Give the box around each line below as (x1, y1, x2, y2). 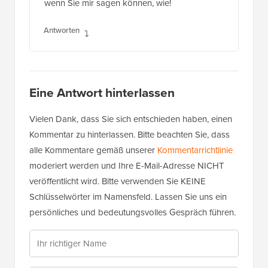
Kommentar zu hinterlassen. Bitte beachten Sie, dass (29, 128, 230, 142)
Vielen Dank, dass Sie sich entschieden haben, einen (29, 112, 232, 126)
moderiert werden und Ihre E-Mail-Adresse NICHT (29, 159, 224, 173)
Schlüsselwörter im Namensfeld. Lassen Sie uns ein (29, 190, 227, 204)
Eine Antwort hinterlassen (29, 83, 175, 102)
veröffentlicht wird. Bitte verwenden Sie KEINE (29, 175, 206, 188)
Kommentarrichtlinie (157, 144, 233, 157)
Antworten (44, 25, 80, 36)
